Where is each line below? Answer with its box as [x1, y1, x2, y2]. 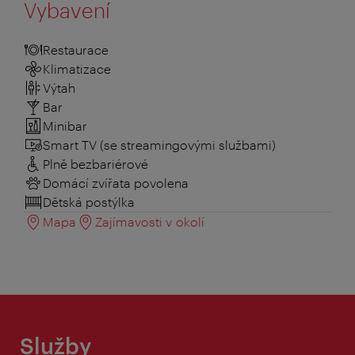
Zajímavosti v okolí [95, 213, 204, 229]
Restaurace [43, 41, 109, 57]
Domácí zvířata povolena [43, 174, 189, 190]
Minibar [43, 117, 87, 133]
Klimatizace [43, 60, 111, 76]
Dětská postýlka [43, 193, 135, 209]
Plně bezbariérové [43, 155, 148, 171]
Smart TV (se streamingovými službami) [43, 136, 276, 152]
